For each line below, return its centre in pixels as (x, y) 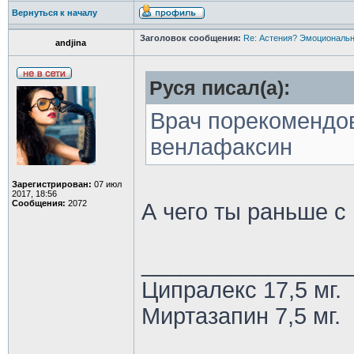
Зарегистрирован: (51, 184)
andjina (71, 43)
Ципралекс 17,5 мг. (241, 290)
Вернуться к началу (54, 13)
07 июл (106, 184)
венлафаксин (221, 147)
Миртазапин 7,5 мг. (241, 316)
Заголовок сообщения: (190, 38)
